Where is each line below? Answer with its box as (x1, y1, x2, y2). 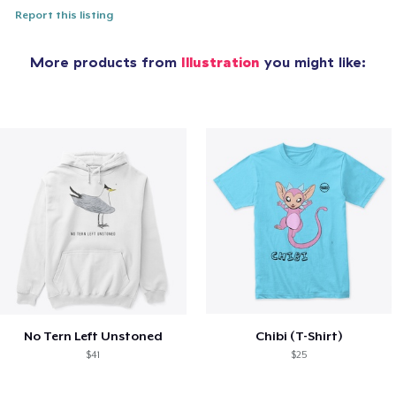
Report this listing (15, 9, 114, 22)
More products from (30, 53, 181, 72)
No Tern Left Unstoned (23, 328, 163, 343)
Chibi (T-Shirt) (255, 328, 343, 343)
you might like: (260, 53, 366, 72)
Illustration (181, 53, 260, 72)
